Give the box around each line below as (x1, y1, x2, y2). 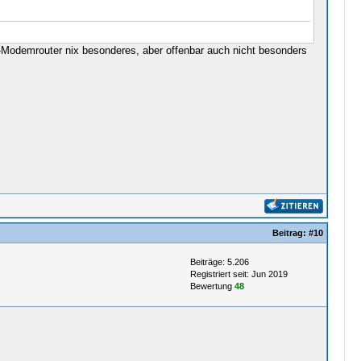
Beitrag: (272, 228, 309, 238)
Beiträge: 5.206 (189, 257, 249, 267)
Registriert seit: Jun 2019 (189, 269, 288, 279)
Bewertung (189, 281, 234, 291)
